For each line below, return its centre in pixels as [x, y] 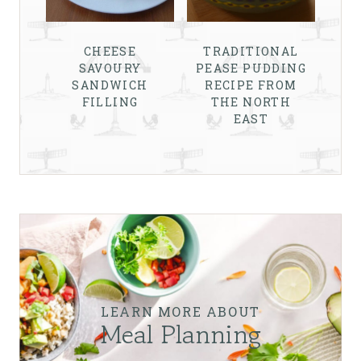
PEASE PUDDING [251, 68]
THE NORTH [251, 102]
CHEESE [110, 51]
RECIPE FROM [251, 85]
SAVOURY [110, 68]
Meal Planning [180, 334]
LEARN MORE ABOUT [180, 311]
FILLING [110, 102]
